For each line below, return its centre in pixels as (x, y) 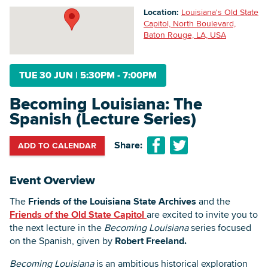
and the (213, 201)
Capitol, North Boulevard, (190, 23)
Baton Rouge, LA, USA (185, 34)
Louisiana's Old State (220, 12)
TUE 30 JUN (47, 75)
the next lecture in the (57, 227)
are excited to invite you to (202, 214)
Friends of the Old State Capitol (78, 214)
